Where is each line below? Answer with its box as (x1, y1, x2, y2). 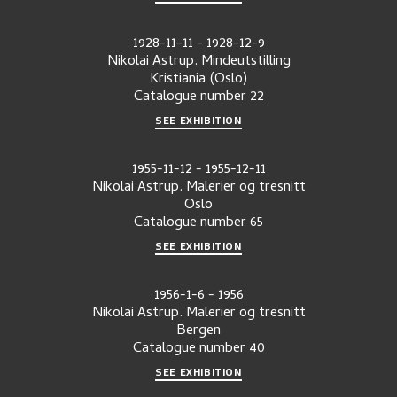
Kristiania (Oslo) (150, 68, 247, 91)
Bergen (176, 319, 221, 343)
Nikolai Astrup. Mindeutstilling (106, 51, 291, 74)
